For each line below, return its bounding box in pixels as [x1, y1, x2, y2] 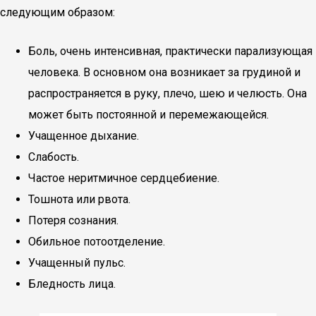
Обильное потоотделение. [28, 235, 165, 248]
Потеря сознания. [28, 214, 119, 227]
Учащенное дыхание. [28, 129, 139, 142]
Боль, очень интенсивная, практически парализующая [28, 44, 312, 58]
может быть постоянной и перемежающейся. [28, 108, 269, 121]
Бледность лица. [28, 277, 116, 291]
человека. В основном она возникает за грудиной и [28, 66, 300, 79]
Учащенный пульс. [28, 256, 126, 269]
